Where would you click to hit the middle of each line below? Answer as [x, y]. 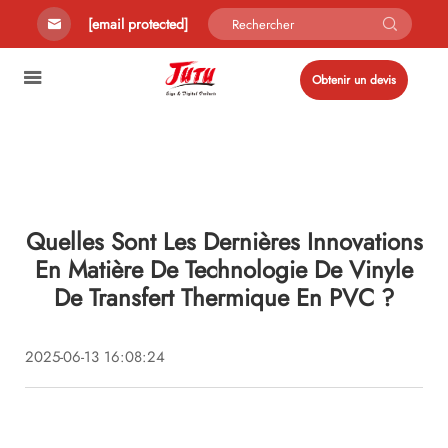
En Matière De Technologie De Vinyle [224, 269]
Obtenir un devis [354, 80]
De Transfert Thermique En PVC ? [224, 297]
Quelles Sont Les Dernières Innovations [224, 241]
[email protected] [137, 24]
